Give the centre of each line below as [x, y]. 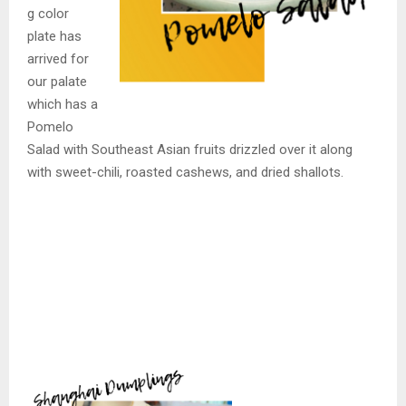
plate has [54, 37]
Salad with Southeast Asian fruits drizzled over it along [190, 150]
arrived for [58, 59]
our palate [57, 82]
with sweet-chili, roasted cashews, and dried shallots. [185, 173]
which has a [63, 105]
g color [48, 14]
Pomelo [50, 127]
